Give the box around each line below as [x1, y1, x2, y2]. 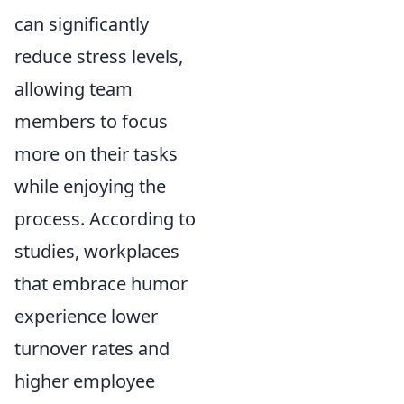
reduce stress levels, [14, 43, 183, 69]
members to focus [14, 108, 168, 133]
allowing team [14, 76, 133, 101]
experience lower [14, 303, 158, 328]
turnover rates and [14, 335, 170, 361]
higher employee [14, 368, 155, 393]
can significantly [14, 11, 149, 36]
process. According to [14, 206, 196, 231]
